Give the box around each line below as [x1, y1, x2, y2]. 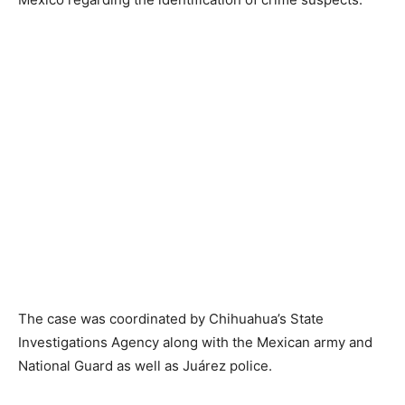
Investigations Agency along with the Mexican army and [18, 333, 372, 351]
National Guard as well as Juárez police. [18, 356, 272, 374]
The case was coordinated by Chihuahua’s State [18, 309, 324, 327]
